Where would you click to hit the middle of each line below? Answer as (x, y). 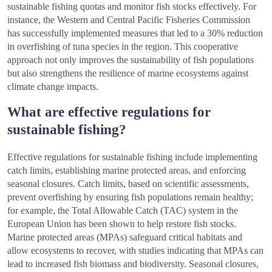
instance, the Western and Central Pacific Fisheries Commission (129, 20)
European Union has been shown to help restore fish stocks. (122, 224)
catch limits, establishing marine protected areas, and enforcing (127, 171)
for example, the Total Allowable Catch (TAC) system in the (123, 211)
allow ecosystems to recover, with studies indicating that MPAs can (135, 251)
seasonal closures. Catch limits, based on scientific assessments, (128, 184)
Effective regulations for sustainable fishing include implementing (132, 157)
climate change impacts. (53, 87)
